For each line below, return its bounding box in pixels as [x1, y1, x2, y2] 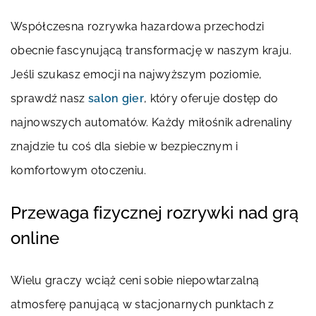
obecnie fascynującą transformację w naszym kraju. [11, 44, 292, 57]
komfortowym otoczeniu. [11, 164, 147, 177]
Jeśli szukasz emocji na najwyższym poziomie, [11, 68, 262, 81]
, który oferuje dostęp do [143, 92, 279, 105]
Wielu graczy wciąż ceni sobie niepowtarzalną [11, 274, 260, 287]
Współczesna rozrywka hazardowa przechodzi [11, 20, 265, 33]
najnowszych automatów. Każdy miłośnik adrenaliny [11, 116, 293, 129]
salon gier [87, 92, 144, 105]
